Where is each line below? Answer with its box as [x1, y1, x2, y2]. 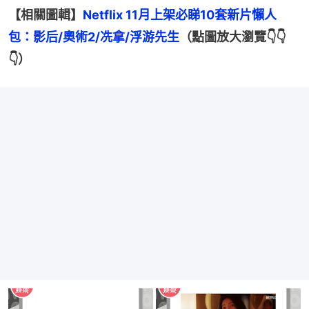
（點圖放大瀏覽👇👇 [179, 30, 286, 45]
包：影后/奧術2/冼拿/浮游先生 [8, 30, 179, 45]
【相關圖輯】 [8, 8, 83, 23]
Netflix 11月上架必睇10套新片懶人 [83, 8, 277, 23]
